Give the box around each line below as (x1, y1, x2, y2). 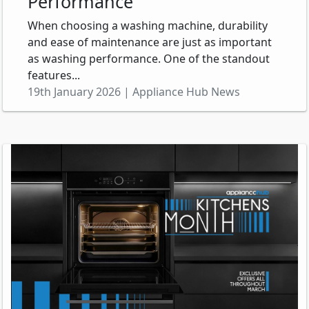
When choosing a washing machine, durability (28, 18, 268, 34)
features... (28, 68, 80, 83)
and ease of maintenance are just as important (28, 34, 272, 50)
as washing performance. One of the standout (28, 51, 270, 67)
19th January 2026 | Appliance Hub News (28, 84, 240, 100)
